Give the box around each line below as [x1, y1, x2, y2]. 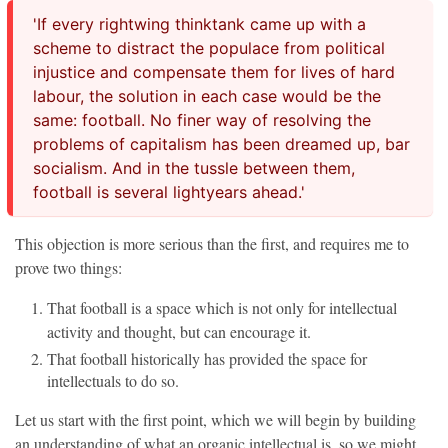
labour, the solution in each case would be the [33, 86, 381, 106]
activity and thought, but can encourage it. [47, 321, 311, 342]
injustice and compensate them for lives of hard [33, 62, 395, 82]
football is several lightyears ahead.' [33, 182, 305, 202]
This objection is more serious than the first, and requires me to [15, 233, 409, 254]
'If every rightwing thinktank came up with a [33, 14, 366, 34]
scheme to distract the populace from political [33, 38, 385, 58]
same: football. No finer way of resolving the [33, 110, 371, 130]
